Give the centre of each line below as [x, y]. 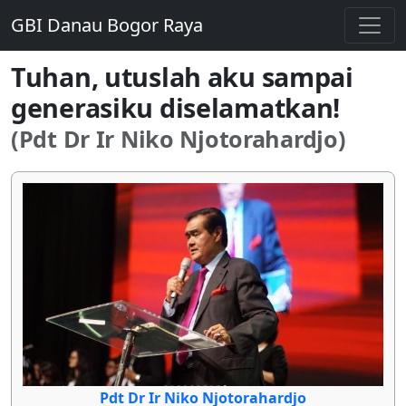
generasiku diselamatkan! [176, 107]
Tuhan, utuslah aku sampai [182, 77]
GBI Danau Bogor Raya [107, 25]
